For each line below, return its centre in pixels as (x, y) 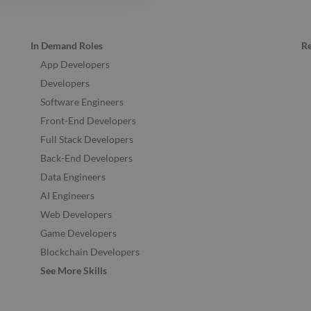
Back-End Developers (86, 158)
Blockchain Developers (90, 252)
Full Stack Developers (87, 140)
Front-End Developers (88, 121)
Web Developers (76, 215)
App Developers (75, 65)
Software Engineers (82, 102)
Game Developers (78, 233)
